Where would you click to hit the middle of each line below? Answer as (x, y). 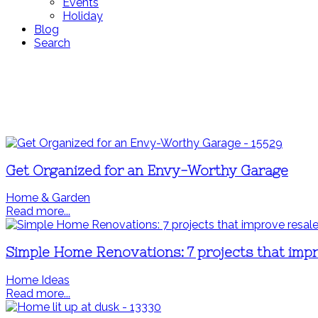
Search (52, 43)
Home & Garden (48, 198)
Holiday (83, 16)
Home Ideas (38, 280)
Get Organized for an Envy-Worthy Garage (147, 170)
